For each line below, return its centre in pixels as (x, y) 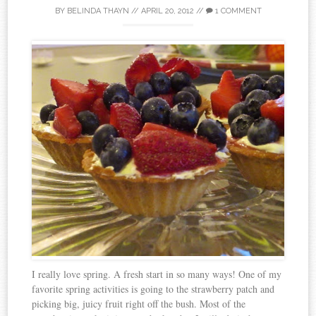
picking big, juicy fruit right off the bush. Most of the (139, 304)
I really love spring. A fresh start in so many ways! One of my (157, 274)
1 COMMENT (237, 11)
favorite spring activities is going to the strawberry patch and (153, 289)
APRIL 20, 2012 (167, 11)
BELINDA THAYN (98, 11)
